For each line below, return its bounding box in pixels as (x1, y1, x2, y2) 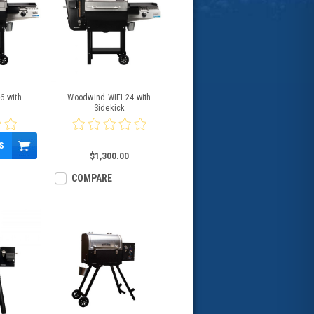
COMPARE (69, 172, 113, 184)
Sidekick (93, 103, 125, 113)
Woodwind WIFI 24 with (67, 93, 151, 102)
